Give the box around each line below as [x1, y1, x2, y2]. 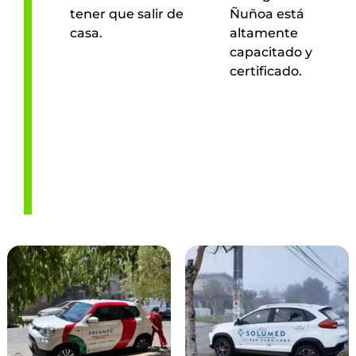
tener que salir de [69, 6, 184, 22]
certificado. [229, 64, 302, 79]
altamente [229, 25, 298, 41]
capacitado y [229, 44, 312, 60]
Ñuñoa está [229, 6, 304, 22]
